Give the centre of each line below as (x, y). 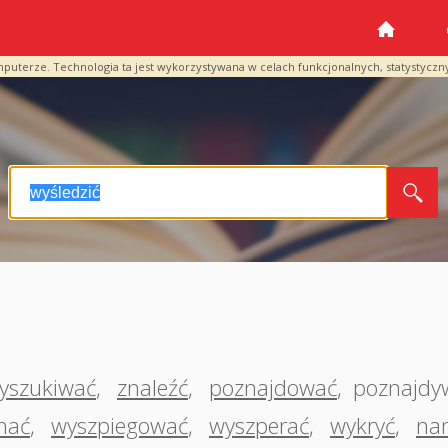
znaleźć (152, 387)
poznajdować (273, 387)
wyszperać (259, 425)
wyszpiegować (119, 425)
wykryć (362, 425)
